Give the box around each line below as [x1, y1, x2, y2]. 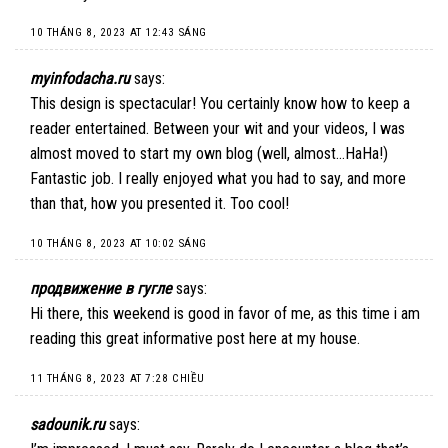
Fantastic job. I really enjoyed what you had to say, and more [30, 169, 406, 189]
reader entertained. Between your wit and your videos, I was [30, 119, 405, 139]
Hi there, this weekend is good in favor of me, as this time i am [30, 304, 420, 324]
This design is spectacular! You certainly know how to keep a [30, 94, 410, 114]
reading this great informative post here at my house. [30, 329, 360, 349]
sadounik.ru [30, 414, 105, 434]
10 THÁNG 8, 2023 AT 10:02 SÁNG [30, 236, 207, 250]
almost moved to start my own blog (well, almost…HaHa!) [30, 144, 388, 164]
